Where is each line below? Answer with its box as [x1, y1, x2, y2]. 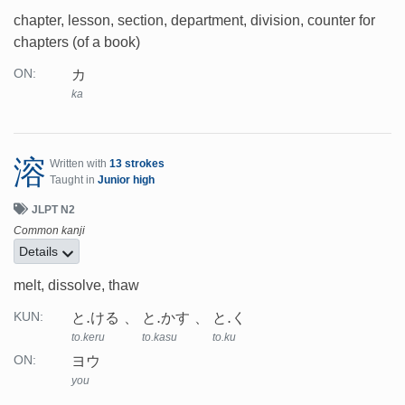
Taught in [50, 173, 98, 186]
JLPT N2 [32, 202, 75, 216]
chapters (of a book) [14, 33, 140, 50]
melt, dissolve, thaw [14, 277, 139, 293]
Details [19, 243, 61, 259]
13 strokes [109, 156, 165, 170]
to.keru [71, 330, 105, 344]
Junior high [98, 173, 155, 186]
